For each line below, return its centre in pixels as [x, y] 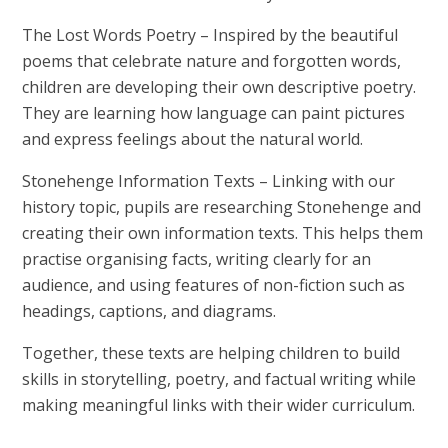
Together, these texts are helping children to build [211, 352]
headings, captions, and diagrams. [149, 310]
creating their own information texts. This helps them [223, 232]
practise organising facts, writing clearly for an [197, 258]
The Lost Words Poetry [111, 34]
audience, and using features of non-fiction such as [214, 284]
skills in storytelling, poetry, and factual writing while [219, 378]
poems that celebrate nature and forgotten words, [212, 60]
